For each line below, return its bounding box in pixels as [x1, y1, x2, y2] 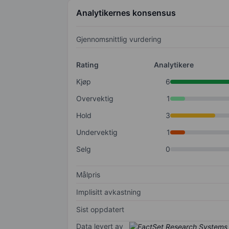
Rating [76, 60, 99, 70]
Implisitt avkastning [76, 188, 141, 197]
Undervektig [76, 128, 118, 137]
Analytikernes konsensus [76, 8, 176, 18]
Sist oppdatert [76, 205, 124, 214]
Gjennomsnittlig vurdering [76, 35, 162, 44]
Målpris [76, 170, 100, 179]
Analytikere [153, 60, 194, 70]
